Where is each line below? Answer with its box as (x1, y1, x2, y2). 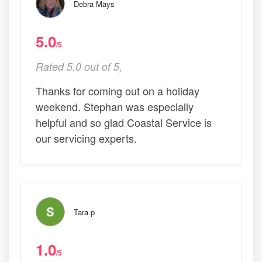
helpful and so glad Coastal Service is (36, 114, 212, 130)
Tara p (74, 206, 95, 218)
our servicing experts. (36, 130, 137, 146)
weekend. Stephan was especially (36, 98, 194, 114)
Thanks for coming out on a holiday (36, 82, 199, 98)
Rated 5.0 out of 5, (36, 58, 122, 74)
